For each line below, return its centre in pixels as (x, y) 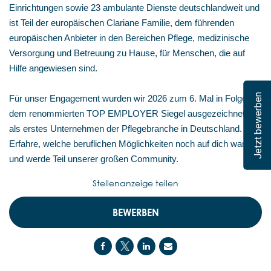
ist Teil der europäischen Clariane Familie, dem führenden (122, 23)
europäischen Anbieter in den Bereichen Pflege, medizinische (129, 38)
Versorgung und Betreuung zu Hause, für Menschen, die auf (127, 53)
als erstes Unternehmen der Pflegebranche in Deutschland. (126, 129)
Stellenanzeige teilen (135, 183)
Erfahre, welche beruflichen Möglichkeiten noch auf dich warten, (134, 144)
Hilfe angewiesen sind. (53, 68)
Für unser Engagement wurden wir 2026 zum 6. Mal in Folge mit (135, 98)
